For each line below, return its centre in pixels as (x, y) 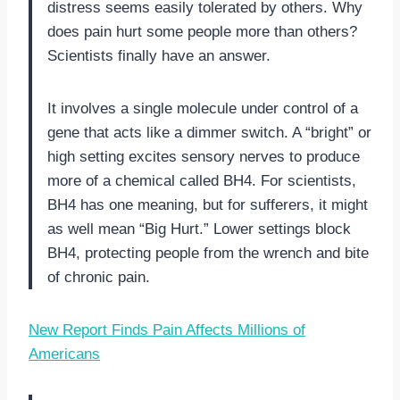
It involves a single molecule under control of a (203, 108)
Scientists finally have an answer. (159, 55)
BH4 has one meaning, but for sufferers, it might (208, 204)
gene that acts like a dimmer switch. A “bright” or (209, 132)
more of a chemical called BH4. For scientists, (202, 180)
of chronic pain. (99, 277)
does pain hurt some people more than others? (202, 31)
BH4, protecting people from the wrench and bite (208, 253)
